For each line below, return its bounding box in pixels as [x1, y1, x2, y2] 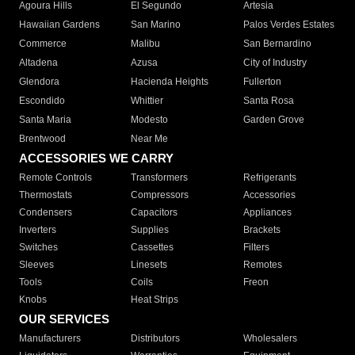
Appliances [242, 207, 292, 219]
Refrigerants [242, 172, 296, 184]
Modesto [131, 114, 169, 126]
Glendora [19, 76, 59, 88]
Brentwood [19, 133, 66, 145]
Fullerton [242, 76, 281, 88]
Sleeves [19, 259, 54, 271]
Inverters [19, 224, 56, 236]
